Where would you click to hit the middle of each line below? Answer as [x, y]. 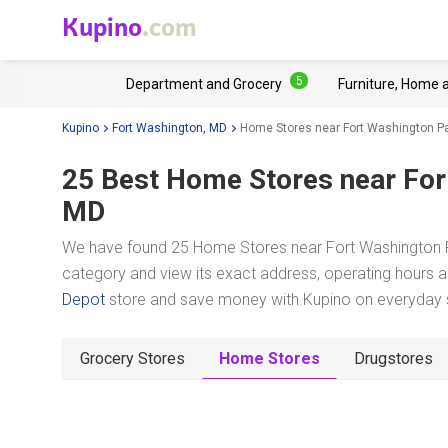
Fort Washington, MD [169, 127]
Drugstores [393, 358]
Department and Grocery [204, 84]
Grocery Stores [132, 358]
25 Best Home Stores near [229, 179]
